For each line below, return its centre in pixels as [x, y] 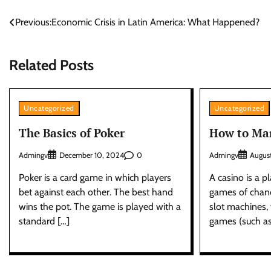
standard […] [44, 221]
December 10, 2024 [92, 155]
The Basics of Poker [72, 132]
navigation [41, 47]
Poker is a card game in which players [95, 178]
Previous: [33, 22]
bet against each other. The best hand [96, 192]
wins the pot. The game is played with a [100, 207]
